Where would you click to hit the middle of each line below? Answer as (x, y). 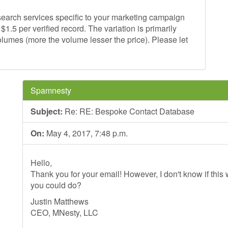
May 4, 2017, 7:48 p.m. (86, 133)
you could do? (56, 185)
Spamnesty (51, 90)
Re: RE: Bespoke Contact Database (129, 111)
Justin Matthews (60, 201)
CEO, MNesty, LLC (64, 212)
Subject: (47, 111)
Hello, (41, 163)
